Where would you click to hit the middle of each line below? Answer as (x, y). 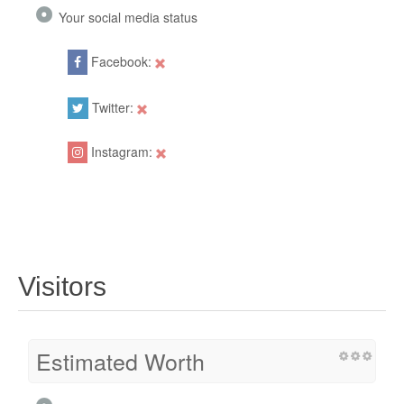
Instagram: (122, 152)
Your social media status (128, 18)
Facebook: (121, 62)
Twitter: (113, 108)
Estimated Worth (120, 361)
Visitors (62, 287)
